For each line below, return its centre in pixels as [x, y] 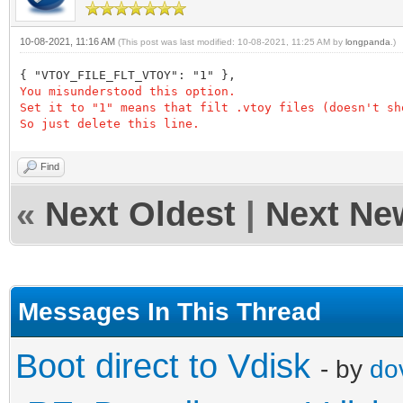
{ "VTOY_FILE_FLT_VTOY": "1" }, [135, 75]
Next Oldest [140, 214]
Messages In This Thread [170, 311]
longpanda [368, 41]
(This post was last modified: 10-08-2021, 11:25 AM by [232, 41]
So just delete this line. [110, 123]
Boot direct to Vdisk [163, 366]
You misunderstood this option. [128, 91]
